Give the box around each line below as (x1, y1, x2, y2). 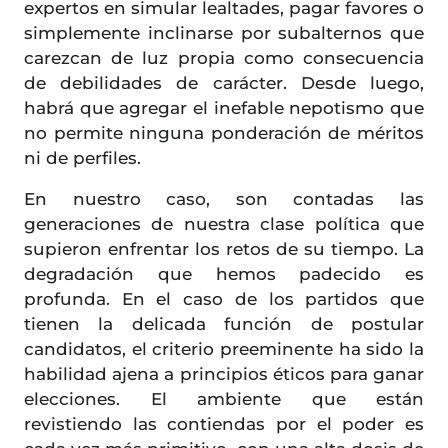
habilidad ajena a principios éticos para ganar (24, 364, 424, 385)
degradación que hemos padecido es (24, 264, 424, 285)
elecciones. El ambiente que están (24, 389, 424, 410)
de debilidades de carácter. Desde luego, (24, 73, 424, 94)
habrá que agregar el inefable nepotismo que (24, 98, 424, 119)
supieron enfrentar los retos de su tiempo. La (24, 239, 424, 260)
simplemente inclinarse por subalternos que (24, 23, 424, 44)
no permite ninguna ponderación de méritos (24, 123, 424, 144)
